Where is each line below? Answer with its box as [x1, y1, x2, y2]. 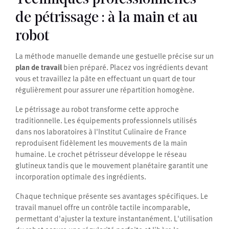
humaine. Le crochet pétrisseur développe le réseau [15, 148, 187, 160]
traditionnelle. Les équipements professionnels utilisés [15, 114, 197, 126]
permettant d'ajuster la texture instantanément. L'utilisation [15, 213, 213, 224]
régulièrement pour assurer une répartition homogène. [15, 84, 194, 96]
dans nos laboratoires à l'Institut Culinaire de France [15, 126, 187, 138]
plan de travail [15, 61, 62, 73]
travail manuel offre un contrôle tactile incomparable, [15, 201, 190, 213]
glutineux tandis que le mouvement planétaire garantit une [15, 159, 208, 171]
